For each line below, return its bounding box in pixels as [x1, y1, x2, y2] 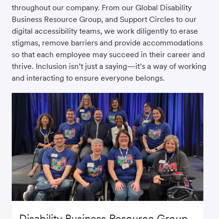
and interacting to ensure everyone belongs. [12, 73, 165, 83]
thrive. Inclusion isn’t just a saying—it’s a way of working [12, 62, 206, 71]
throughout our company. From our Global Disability [12, 3, 192, 13]
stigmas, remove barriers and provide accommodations [12, 38, 203, 48]
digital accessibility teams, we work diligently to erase [12, 26, 198, 36]
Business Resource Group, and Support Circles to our [12, 15, 197, 24]
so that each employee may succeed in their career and [12, 50, 205, 60]
